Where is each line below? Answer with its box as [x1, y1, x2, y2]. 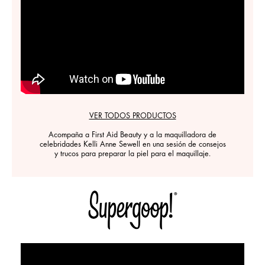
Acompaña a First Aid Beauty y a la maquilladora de [49, 131, 216, 140]
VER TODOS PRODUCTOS [89, 112, 176, 121]
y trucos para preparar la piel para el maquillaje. [54, 150, 211, 159]
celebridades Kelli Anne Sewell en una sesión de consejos [39, 141, 226, 150]
